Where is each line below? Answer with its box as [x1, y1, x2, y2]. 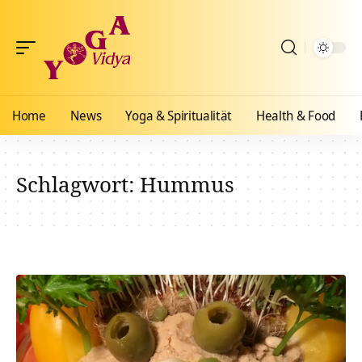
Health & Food [256, 107, 335, 124]
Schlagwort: [16, 170, 140, 199]
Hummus [140, 170, 234, 199]
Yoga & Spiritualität [125, 107, 233, 124]
